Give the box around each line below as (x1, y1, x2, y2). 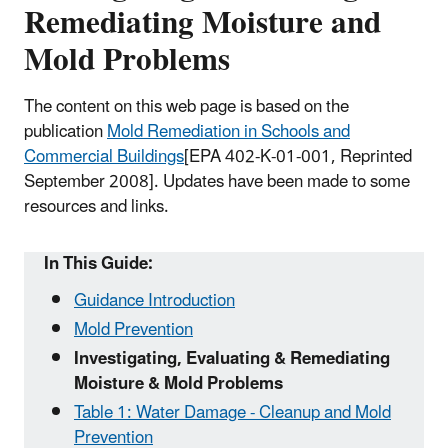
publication (24, 113, 107, 150)
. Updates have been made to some (154, 163, 410, 200)
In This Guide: (44, 245, 153, 282)
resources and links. (24, 188, 177, 225)
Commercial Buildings (24, 138, 184, 175)
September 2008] (24, 163, 154, 200)
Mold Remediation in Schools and (107, 113, 350, 150)
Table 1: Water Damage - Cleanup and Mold (74, 395, 391, 432)
